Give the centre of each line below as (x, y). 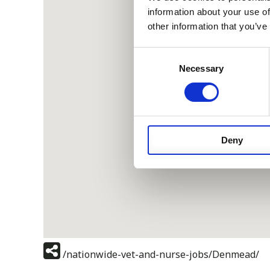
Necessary (201, 68)
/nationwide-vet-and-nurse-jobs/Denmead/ (161, 255)
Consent (150, 54)
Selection (152, 69)
